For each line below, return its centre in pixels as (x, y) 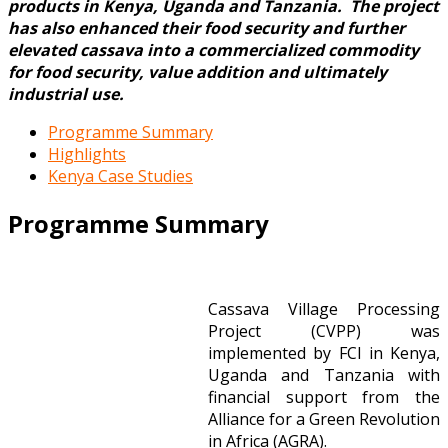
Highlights (87, 153)
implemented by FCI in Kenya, (324, 352)
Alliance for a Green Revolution (324, 418)
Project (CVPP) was (324, 330)
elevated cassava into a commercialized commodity (213, 49)
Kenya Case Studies (120, 175)
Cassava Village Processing (324, 308)
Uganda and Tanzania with (324, 374)
